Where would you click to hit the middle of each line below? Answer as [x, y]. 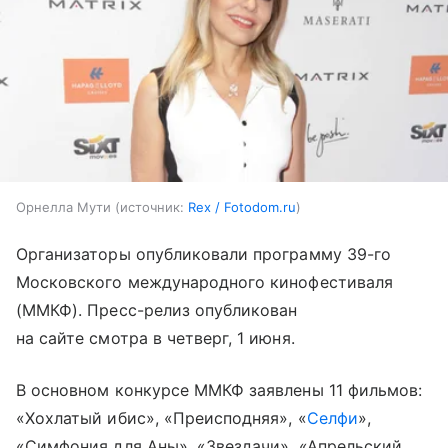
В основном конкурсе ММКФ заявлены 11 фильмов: [219, 389]
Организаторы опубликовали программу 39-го [203, 253]
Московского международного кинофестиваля [204, 281]
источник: [152, 206]
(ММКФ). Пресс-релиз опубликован [157, 309]
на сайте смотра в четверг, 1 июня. [155, 337]
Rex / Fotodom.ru [242, 206]
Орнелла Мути [63, 206]
